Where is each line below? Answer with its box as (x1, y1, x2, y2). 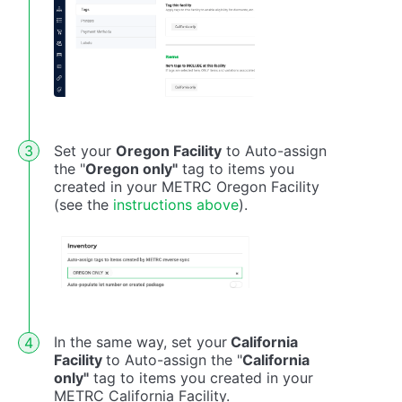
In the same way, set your (54, 333, 227, 352)
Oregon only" (85, 159, 178, 178)
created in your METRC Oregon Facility (54, 177, 319, 196)
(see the (54, 195, 113, 214)
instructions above (113, 195, 239, 214)
